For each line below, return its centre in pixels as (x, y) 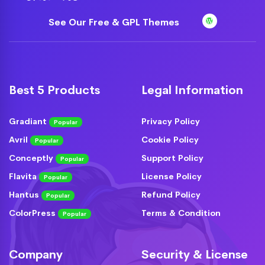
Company (36, 254)
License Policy (172, 176)
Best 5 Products (54, 90)
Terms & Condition (181, 213)
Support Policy (172, 158)
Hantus (25, 194)
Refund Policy (171, 194)
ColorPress (33, 213)
